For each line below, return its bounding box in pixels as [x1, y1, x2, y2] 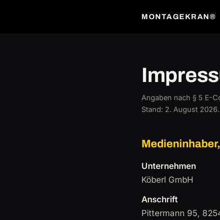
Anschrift [141, 194, 178, 204]
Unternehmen [141, 161, 196, 171]
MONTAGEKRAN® [141, 13, 216, 21]
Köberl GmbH [141, 175, 193, 185]
